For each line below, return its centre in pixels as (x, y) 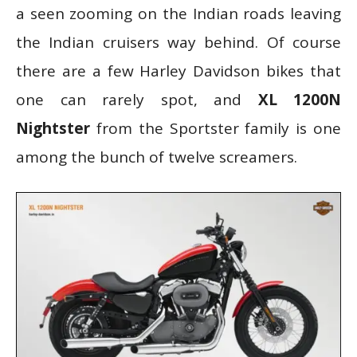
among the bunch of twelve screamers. (157, 157)
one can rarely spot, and (137, 99)
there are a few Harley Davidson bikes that (178, 71)
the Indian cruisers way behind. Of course (178, 42)
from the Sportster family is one (216, 128)
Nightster (53, 128)
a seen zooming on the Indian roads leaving (178, 13)
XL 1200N (299, 99)
